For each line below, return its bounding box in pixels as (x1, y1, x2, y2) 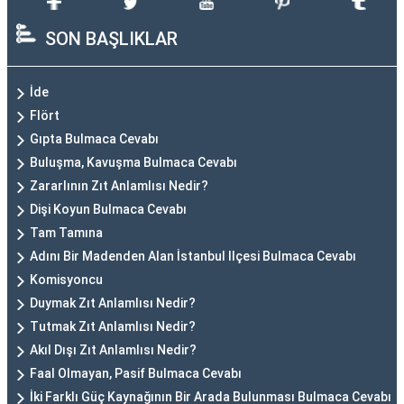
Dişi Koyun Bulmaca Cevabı (30, 202, 187, 216)
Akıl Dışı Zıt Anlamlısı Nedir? (30, 343, 197, 357)
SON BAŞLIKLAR (45, 28, 178, 50)
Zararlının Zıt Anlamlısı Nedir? (30, 179, 208, 193)
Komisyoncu (30, 272, 103, 287)
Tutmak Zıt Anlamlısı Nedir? (30, 319, 196, 334)
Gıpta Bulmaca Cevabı (30, 132, 159, 146)
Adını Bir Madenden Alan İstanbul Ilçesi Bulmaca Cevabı (30, 249, 356, 263)
